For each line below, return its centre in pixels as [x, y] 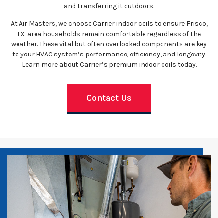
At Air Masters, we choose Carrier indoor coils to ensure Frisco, [109, 24]
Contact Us [109, 98]
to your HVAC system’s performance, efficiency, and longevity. [109, 54]
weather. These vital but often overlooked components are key [109, 44]
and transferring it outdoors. [109, 6]
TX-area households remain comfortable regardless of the [109, 34]
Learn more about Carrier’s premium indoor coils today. [109, 64]
